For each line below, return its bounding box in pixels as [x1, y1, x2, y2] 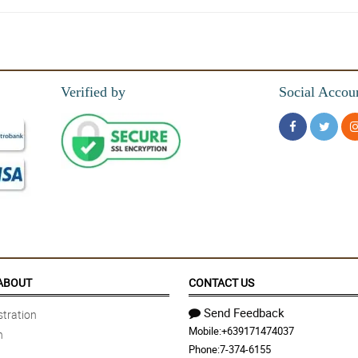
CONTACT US [189, 275, 254, 291]
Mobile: [189, 324, 221, 339]
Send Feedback [204, 304, 284, 321]
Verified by [61, 84, 125, 101]
